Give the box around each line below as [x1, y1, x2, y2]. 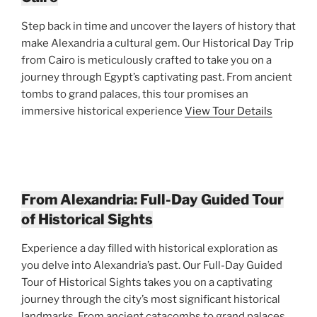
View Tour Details [185, 104, 272, 117]
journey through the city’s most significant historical [21, 292, 280, 306]
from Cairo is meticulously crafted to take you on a [21, 53, 272, 67]
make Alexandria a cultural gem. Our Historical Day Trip [21, 36, 294, 50]
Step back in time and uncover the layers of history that [21, 19, 296, 33]
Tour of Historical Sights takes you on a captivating [21, 275, 272, 289]
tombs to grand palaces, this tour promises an [21, 87, 248, 100]
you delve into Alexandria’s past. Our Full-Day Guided [21, 258, 282, 272]
